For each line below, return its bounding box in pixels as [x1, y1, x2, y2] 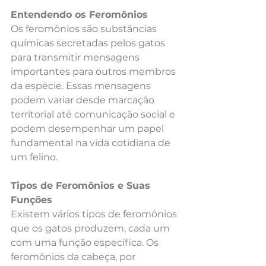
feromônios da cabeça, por [11, 251, 138, 262]
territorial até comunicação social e [11, 108, 178, 120]
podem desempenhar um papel [11, 122, 166, 134]
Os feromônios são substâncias [11, 23, 159, 34]
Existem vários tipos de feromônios [11, 208, 179, 220]
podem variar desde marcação [11, 94, 157, 106]
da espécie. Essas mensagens [11, 80, 153, 91]
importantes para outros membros [11, 65, 178, 77]
